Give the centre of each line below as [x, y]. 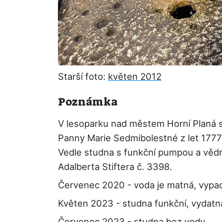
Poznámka [88, 102]
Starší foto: [83, 76]
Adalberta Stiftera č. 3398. [115, 166]
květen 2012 [135, 76]
